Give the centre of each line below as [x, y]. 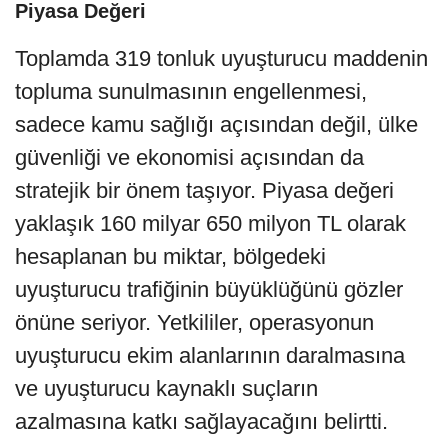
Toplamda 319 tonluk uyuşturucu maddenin [221, 59]
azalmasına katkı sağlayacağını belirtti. [201, 422]
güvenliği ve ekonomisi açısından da [189, 158]
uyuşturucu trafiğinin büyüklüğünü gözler [209, 290]
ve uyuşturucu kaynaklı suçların [166, 389]
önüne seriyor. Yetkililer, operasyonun [194, 323]
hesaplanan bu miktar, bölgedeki [170, 257]
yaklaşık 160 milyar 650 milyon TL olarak [210, 224]
